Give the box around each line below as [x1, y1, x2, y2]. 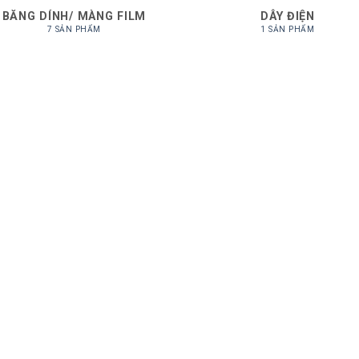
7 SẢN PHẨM [46, 25, 101, 34]
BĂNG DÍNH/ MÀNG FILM [2, 9, 147, 23]
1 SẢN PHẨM [260, 25, 315, 34]
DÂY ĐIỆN [260, 9, 315, 23]
